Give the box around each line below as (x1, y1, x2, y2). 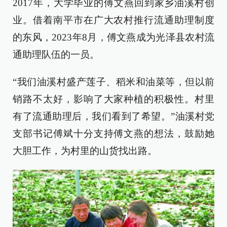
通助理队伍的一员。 (13, 49, 99, 60)
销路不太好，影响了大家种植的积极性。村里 (13, 93, 214, 104)
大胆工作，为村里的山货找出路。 (13, 145, 157, 156)
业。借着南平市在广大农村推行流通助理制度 (13, 14, 214, 25)
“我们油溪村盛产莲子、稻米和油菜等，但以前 (13, 76, 214, 87)
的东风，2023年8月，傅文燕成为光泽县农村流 (13, 31, 214, 43)
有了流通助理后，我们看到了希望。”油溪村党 (13, 110, 214, 122)
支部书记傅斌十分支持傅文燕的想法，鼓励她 (13, 128, 214, 139)
